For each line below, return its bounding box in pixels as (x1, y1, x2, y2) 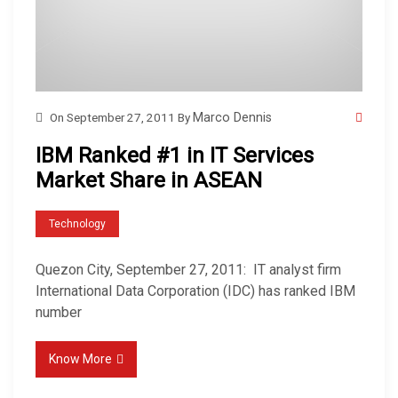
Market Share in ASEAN (36, 168, 262, 193)
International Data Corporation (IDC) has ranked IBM (36, 282, 355, 299)
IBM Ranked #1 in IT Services (36, 143, 314, 168)
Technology (49, 217, 106, 230)
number (36, 303, 82, 321)
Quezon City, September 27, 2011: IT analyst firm (36, 260, 341, 278)
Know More (49, 351, 112, 366)
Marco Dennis (192, 110, 272, 124)
